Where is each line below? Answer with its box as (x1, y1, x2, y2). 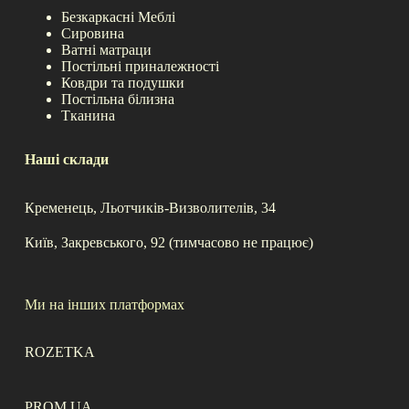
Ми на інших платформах (24, 296, 184, 312)
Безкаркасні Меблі (60, 8, 175, 25)
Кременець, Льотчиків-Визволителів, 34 (24, 199, 276, 215)
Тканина (60, 107, 115, 123)
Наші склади (24, 151, 109, 167)
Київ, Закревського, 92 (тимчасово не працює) (24, 234, 313, 250)
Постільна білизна (60, 90, 174, 107)
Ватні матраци (60, 41, 152, 58)
